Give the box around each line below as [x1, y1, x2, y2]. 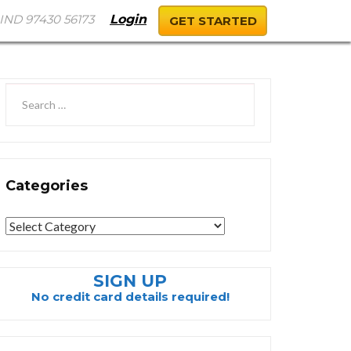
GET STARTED [168, 13, 257, 28]
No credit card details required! [31, 289, 230, 304]
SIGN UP [93, 270, 167, 291]
